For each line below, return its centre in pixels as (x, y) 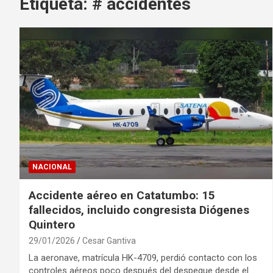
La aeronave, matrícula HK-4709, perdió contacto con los (143, 257)
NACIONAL (52, 167)
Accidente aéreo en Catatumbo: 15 (122, 195)
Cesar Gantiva (109, 240)
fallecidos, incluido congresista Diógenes (139, 210)
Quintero (52, 224)
